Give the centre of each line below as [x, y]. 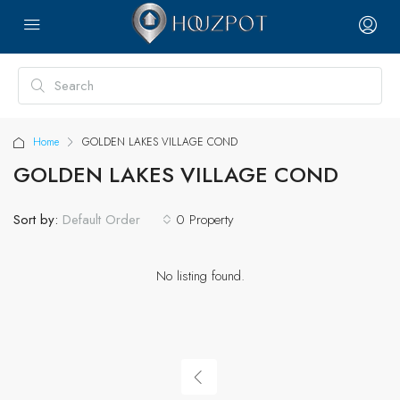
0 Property [205, 219]
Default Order [101, 220]
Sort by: [36, 219]
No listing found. [200, 276]
